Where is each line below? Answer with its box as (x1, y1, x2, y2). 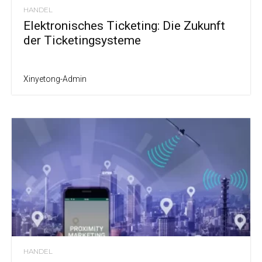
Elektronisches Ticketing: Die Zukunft (23, 19, 225, 33)
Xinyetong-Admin (23, 74, 87, 84)
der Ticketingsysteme (23, 33, 141, 48)
